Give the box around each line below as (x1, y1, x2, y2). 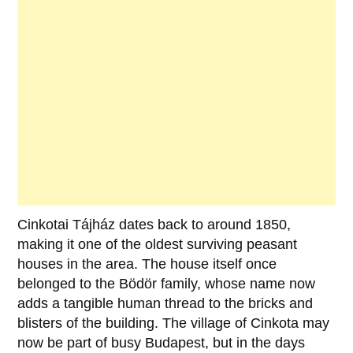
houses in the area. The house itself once (17, 256, 277, 273)
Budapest (145, 335, 206, 351)
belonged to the (17, 276, 120, 292)
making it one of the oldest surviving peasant (17, 236, 298, 253)
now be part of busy (17, 335, 146, 351)
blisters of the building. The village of (17, 315, 251, 332)
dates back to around (115, 217, 256, 233)
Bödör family (119, 276, 198, 292)
